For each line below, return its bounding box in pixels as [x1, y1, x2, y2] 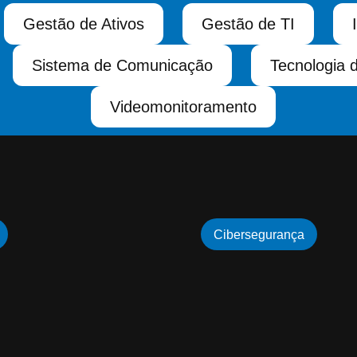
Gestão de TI [201, 15, 295, 33]
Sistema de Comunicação [31, 57, 213, 74]
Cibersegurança [214, 228, 304, 241]
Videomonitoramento [110, 98, 257, 116]
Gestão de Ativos [22, 15, 144, 33]
